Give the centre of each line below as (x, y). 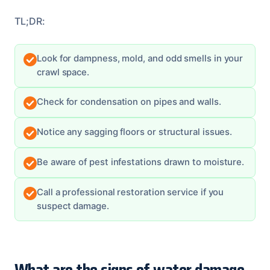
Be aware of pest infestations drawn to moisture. (141, 162)
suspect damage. (73, 206)
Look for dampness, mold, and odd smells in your (140, 58)
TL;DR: (30, 21)
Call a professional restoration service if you (130, 192)
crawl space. (63, 72)
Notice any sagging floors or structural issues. (135, 132)
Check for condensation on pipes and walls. (129, 102)
